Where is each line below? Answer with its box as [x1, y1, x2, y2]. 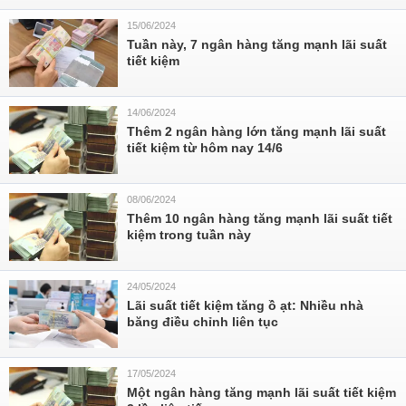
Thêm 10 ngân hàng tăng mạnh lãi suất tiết [127, 211, 392, 226]
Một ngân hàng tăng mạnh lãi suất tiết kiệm [127, 385, 396, 400]
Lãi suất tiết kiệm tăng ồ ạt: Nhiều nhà [127, 298, 363, 313]
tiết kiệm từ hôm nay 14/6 [127, 140, 283, 155]
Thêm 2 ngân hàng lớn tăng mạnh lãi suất [127, 124, 386, 139]
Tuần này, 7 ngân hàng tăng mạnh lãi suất [127, 37, 387, 52]
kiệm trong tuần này [127, 227, 251, 242]
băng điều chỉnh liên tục [127, 314, 278, 329]
